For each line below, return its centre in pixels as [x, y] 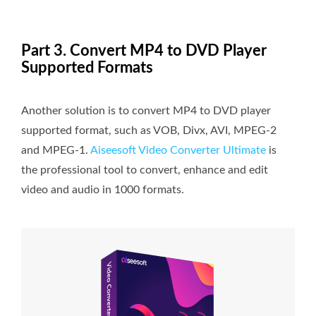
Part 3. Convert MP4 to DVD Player [144, 50]
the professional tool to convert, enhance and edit [145, 170]
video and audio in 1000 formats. [103, 189]
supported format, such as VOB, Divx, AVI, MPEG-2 [149, 130]
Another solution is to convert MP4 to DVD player [146, 110]
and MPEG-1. [56, 150]
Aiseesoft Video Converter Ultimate [178, 150]
